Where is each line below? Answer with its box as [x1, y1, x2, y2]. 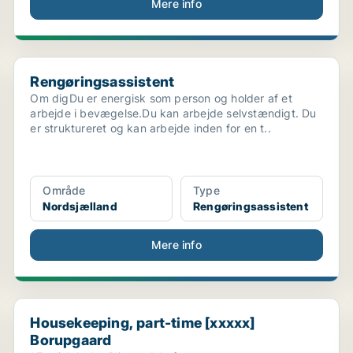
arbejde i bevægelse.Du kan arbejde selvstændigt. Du [30, 106, 317, 120]
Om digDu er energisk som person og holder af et [30, 91, 292, 105]
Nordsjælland [43, 199, 117, 213]
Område [43, 184, 86, 197]
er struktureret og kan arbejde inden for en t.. [30, 121, 271, 135]
